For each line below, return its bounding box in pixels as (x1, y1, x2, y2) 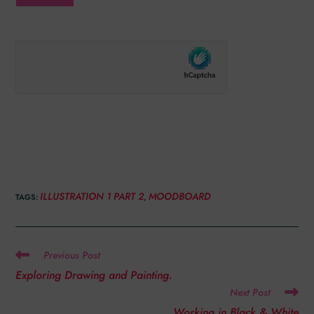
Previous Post (43, 248, 101, 262)
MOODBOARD (149, 189, 212, 203)
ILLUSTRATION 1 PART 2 (40, 189, 144, 203)
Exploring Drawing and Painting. (15, 267, 173, 283)
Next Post (229, 285, 271, 299)
